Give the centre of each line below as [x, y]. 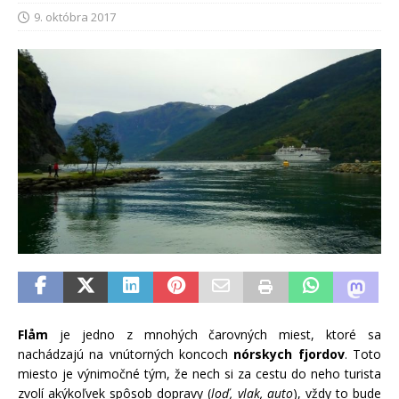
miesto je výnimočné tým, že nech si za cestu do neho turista [199, 373]
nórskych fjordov [289, 354]
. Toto [363, 354]
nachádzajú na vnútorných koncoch [126, 354]
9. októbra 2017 [75, 17]
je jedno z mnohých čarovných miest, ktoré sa [215, 334]
